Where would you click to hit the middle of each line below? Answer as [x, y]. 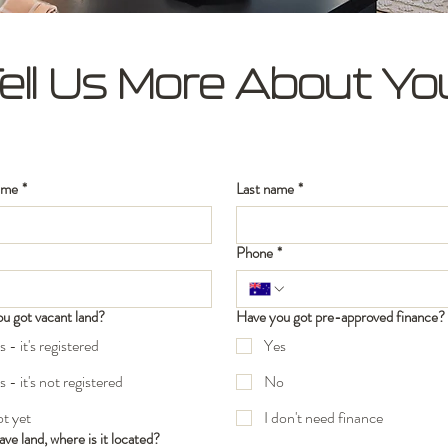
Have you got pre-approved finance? [340, 317]
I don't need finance [323, 417]
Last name [264, 189]
